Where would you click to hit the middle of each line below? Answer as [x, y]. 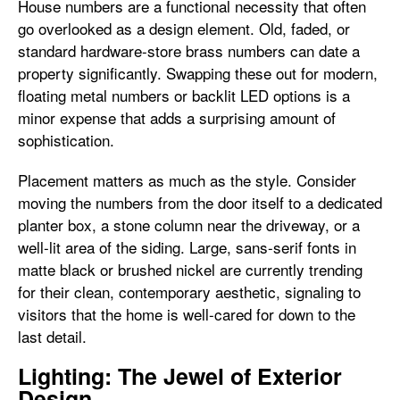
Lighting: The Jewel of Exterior [180, 376]
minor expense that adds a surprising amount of [177, 117]
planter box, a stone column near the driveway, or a [189, 225]
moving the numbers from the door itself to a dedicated [200, 202]
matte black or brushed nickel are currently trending [190, 269]
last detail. [52, 336]
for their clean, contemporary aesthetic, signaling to [189, 292]
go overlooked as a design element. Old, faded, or [184, 28]
